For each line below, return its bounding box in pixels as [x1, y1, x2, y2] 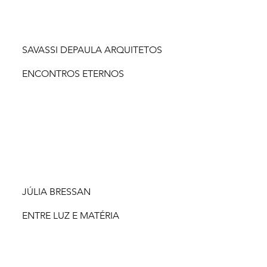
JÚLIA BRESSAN [21, 186, 91, 198]
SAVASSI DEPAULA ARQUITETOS [21, 44, 162, 56]
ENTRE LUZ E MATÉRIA [22, 209, 120, 221]
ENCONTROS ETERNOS [22, 67, 125, 79]
